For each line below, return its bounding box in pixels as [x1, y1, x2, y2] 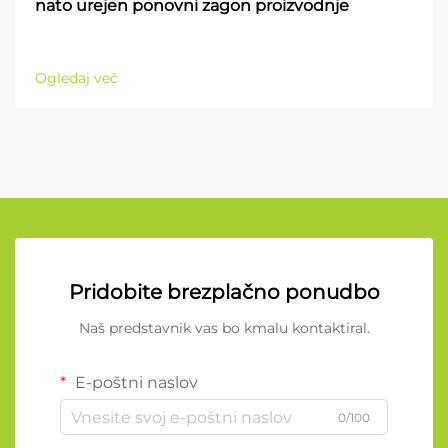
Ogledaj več [35, 69, 118, 88]
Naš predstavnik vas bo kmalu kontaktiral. [78, 319, 370, 338]
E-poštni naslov [71, 373, 198, 393]
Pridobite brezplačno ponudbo [68, 280, 380, 305]
